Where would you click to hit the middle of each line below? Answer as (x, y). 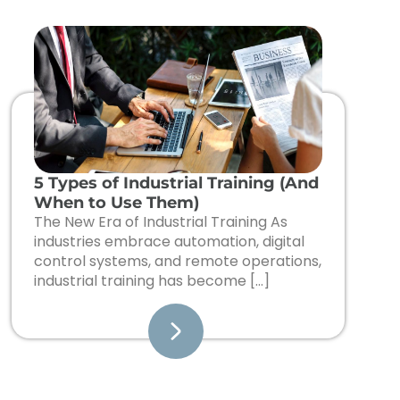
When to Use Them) (116, 203)
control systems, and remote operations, (177, 262)
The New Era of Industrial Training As (160, 222)
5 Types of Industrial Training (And (176, 183)
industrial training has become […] (151, 281)
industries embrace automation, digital (169, 242)
